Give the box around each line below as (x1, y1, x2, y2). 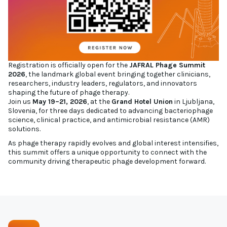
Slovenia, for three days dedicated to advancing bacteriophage (8, 106, 213, 115)
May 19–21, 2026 (32, 97, 87, 106)
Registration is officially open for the (8, 60, 129, 69)
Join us (8, 97, 32, 106)
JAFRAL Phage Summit (129, 60, 205, 69)
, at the (87, 97, 111, 106)
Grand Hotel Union (111, 97, 173, 106)
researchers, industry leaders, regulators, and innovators (8, 79, 197, 88)
